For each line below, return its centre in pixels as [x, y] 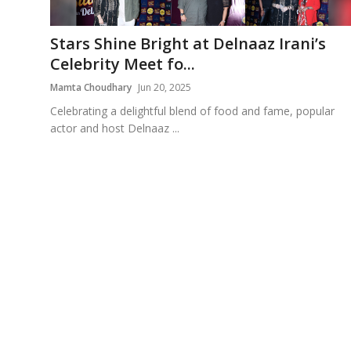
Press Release [52, 134]
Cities [28, 96]
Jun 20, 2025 [165, 87]
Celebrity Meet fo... [123, 63]
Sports [31, 57]
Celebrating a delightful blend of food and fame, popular [192, 110]
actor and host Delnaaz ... [115, 128]
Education [41, 19]
